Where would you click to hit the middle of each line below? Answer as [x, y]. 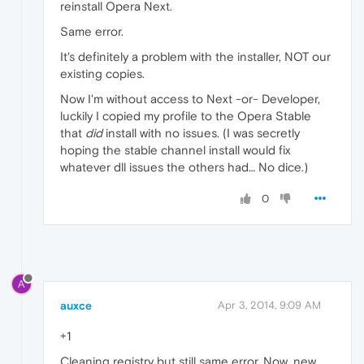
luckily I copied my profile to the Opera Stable [186, 116]
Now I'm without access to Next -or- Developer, [190, 99]
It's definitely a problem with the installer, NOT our [195, 57]
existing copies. [102, 74]
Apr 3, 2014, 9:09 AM [269, 305]
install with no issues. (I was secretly [201, 133]
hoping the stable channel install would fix [175, 150]
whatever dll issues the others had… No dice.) [184, 167]
